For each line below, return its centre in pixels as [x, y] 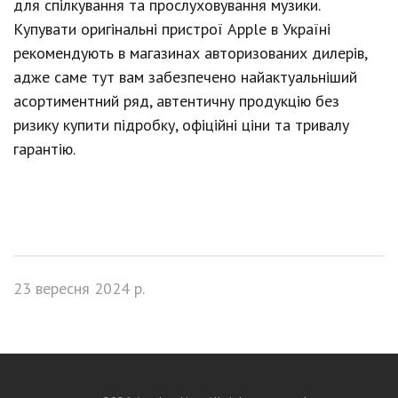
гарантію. [44, 149]
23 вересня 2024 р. [79, 288]
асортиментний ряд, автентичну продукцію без [176, 101]
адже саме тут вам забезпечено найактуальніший [185, 77]
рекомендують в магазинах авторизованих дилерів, [190, 53]
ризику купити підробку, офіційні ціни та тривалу [181, 125]
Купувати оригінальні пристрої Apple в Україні [172, 29]
